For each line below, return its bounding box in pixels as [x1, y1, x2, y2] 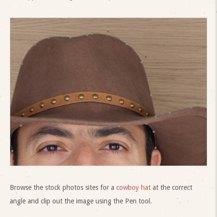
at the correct [151, 184, 192, 192]
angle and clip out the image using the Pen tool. [10, 197, 152, 205]
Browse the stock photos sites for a [10, 184, 116, 192]
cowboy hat [116, 184, 151, 192]
